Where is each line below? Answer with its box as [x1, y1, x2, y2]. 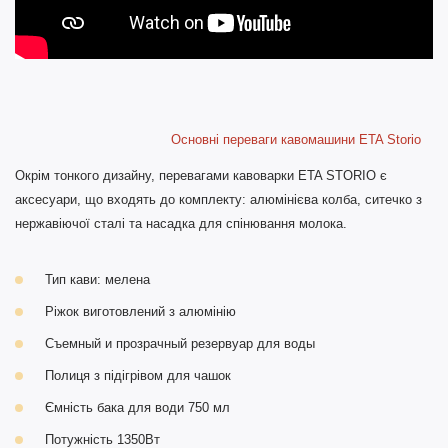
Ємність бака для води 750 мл [45, 399, 230, 415]
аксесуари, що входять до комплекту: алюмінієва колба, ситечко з [15, 191, 422, 207]
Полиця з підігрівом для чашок [45, 367, 231, 383]
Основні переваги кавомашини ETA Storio [15, 131, 421, 147]
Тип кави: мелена [45, 271, 150, 287]
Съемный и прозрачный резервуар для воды [45, 335, 315, 351]
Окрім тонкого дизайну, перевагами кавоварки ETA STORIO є [15, 167, 387, 183]
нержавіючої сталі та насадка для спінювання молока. [15, 215, 347, 231]
